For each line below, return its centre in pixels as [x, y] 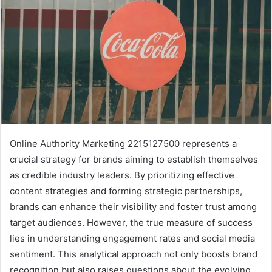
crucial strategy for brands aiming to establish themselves [134, 159]
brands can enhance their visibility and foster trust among [133, 206]
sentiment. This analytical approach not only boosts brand [134, 254]
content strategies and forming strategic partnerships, [126, 191]
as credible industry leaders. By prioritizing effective [122, 175]
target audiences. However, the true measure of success [131, 222]
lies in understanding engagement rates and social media [132, 238]
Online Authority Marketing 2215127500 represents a [123, 143]
